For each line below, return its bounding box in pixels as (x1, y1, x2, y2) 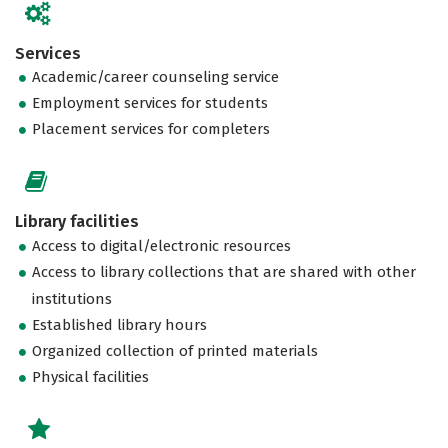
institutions (32, 289, 113, 308)
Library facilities (15, 212, 139, 232)
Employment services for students (32, 94, 269, 113)
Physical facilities (32, 367, 150, 386)
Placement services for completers (32, 120, 271, 139)
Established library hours (32, 315, 208, 334)
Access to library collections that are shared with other (32, 262, 417, 281)
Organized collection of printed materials (32, 341, 319, 360)
